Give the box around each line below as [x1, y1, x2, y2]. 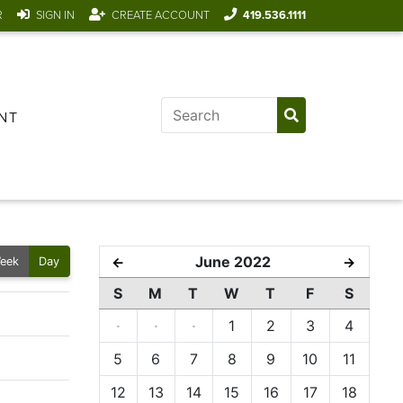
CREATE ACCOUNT [112, 8, 210, 22]
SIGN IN [36, 8, 76, 22]
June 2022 [194, 253, 271, 272]
